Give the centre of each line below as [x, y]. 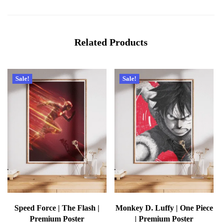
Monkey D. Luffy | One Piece [164, 208]
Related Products [111, 42]
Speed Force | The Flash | [57, 208]
